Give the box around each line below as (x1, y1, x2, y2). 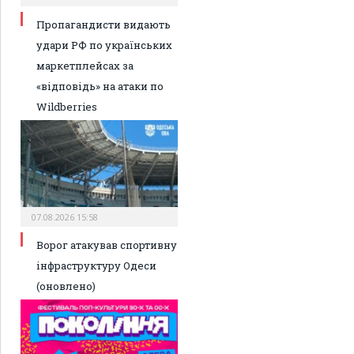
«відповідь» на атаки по (36, 79, 164, 94)
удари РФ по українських (36, 38, 172, 53)
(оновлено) (36, 279, 96, 294)
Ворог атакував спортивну (36, 238, 177, 253)
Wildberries (36, 100, 97, 115)
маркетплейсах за (36, 58, 134, 73)
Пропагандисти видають (36, 17, 171, 32)
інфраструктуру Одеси (36, 258, 156, 273)
